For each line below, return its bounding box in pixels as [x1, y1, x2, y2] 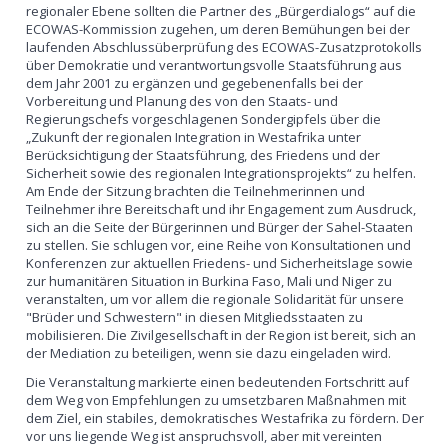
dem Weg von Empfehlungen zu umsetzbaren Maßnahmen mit [26, 390, 407, 409]
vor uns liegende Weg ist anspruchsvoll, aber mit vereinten [26, 426, 383, 445]
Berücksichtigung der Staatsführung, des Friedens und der [26, 145, 381, 164]
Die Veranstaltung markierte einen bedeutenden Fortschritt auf [26, 372, 410, 391]
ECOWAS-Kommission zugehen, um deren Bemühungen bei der [26, 19, 411, 38]
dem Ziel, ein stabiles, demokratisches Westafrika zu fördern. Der [26, 408, 425, 427]
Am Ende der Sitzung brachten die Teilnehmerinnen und [26, 181, 366, 200]
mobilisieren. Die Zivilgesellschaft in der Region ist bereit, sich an [26, 325, 417, 344]
